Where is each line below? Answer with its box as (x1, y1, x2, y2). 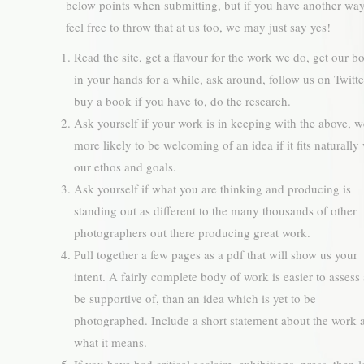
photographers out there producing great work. (73, 224, 310, 240)
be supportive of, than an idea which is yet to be (73, 290, 316, 306)
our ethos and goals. (73, 158, 176, 175)
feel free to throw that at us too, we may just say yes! (65, 19, 331, 35)
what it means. (73, 334, 147, 350)
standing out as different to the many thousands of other (73, 202, 357, 219)
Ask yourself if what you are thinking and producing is (73, 180, 351, 197)
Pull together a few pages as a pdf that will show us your (73, 246, 357, 262)
